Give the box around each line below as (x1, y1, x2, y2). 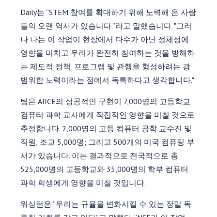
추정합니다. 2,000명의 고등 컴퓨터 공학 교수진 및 (20, 123, 192, 133)
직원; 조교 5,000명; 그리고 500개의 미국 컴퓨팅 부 (20, 137, 195, 147)
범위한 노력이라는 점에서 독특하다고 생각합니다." (20, 75, 195, 85)
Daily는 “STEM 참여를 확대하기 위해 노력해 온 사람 (20, 7, 197, 17)
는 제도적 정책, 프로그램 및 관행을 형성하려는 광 (20, 61, 191, 71)
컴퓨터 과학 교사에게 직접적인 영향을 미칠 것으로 (20, 109, 195, 120)
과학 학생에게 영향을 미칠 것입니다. (20, 177, 146, 187)
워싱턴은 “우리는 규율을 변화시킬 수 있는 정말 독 (20, 199, 192, 209)
